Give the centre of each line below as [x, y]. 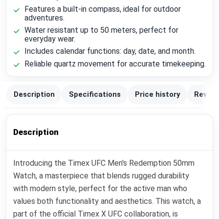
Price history [157, 95]
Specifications [95, 95]
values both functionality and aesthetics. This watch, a [107, 201]
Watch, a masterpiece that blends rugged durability [101, 176]
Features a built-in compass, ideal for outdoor [102, 9]
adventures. [44, 18]
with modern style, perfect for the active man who [100, 189]
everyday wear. [50, 39]
